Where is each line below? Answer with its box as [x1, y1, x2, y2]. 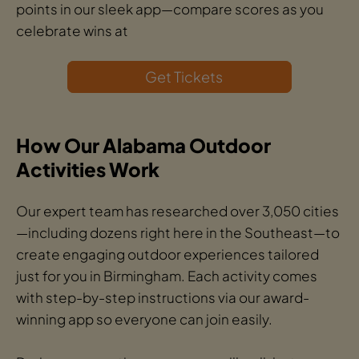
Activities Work [16, 157, 159, 182]
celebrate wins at [16, 22, 128, 40]
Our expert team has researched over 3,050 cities [16, 202, 339, 220]
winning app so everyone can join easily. [16, 310, 272, 329]
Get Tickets [144, 67, 223, 87]
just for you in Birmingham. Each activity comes [16, 267, 317, 285]
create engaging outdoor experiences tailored [16, 245, 319, 264]
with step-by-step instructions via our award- [16, 288, 309, 307]
